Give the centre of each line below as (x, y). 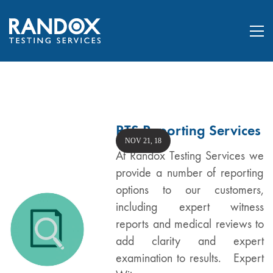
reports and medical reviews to (190, 224)
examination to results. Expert (190, 258)
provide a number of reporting (190, 173)
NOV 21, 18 (143, 141)
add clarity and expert (190, 241)
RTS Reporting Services (189, 130)
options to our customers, (190, 190)
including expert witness (190, 207)
